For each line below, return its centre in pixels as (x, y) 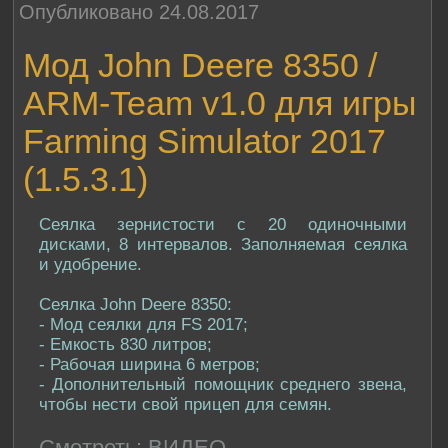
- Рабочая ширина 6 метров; (149, 364)
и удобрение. (90, 264)
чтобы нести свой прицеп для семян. (185, 404)
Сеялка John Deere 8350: (135, 304)
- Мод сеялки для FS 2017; (143, 324)
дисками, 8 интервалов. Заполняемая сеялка (222, 244)
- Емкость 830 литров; (125, 344)
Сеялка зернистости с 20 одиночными (222, 224)
